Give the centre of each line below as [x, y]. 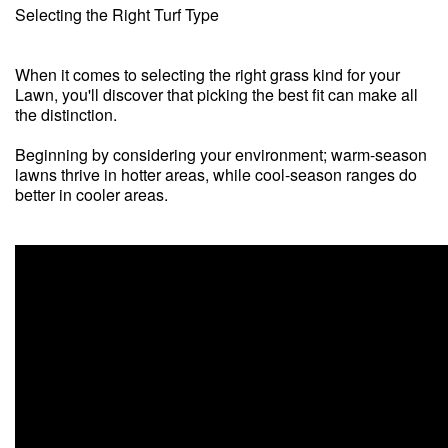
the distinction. [66, 114]
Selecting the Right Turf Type [117, 14]
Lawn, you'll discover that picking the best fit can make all [216, 94]
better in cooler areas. [91, 194]
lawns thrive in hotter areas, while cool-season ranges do [216, 174]
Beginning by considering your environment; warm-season [221, 154]
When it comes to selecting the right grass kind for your [207, 74]
